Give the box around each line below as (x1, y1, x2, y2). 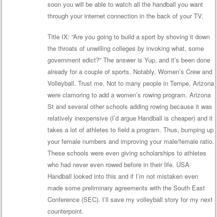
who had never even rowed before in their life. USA (47, 160, 189, 170)
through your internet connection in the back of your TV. (47, 11, 203, 20)
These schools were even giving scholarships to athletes (47, 148, 206, 158)
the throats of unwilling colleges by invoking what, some (47, 44, 204, 53)
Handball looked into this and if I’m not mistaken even (47, 171, 198, 181)
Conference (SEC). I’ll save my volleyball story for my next (47, 195, 213, 204)
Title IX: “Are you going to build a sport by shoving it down (47, 32, 210, 42)
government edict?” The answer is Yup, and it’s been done (47, 55, 210, 65)
